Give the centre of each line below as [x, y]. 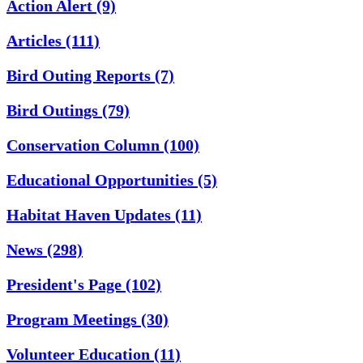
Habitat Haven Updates [91, 214]
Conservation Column [85, 145]
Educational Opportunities [102, 179]
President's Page [66, 284]
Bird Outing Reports [81, 75]
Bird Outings [54, 110]
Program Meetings [74, 319]
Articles [36, 40]
